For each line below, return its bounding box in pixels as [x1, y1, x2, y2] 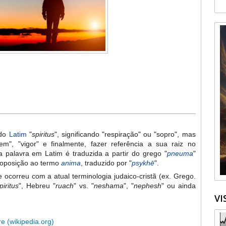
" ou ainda [161, 182, 196, 190]
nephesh [133, 182, 161, 190]
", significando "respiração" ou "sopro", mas [54, 130, 196, 139]
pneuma [166, 149, 193, 158]
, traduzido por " [81, 159, 132, 167]
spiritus [31, 130, 54, 139]
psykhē [132, 159, 155, 167]
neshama [93, 182, 124, 190]
